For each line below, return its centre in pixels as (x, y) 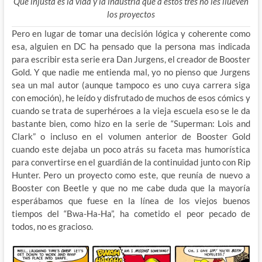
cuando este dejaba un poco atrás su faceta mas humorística (131, 149)
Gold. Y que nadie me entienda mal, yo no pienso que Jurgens (131, 72)
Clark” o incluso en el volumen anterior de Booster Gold (131, 136)
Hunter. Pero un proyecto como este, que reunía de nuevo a (131, 175)
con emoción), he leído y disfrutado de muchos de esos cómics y (131, 97)
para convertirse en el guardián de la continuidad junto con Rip (131, 162)
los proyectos (131, 14)
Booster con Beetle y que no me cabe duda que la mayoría (131, 187)
